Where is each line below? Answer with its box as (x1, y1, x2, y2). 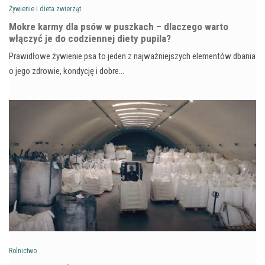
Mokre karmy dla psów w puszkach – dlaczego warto (9, 20, 228, 33)
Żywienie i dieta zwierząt (9, 4, 81, 13)
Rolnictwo (9, 246, 37, 255)
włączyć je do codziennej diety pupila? (9, 32, 171, 44)
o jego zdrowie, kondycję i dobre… (9, 65, 124, 76)
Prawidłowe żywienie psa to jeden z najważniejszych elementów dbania (9, 50, 256, 62)
